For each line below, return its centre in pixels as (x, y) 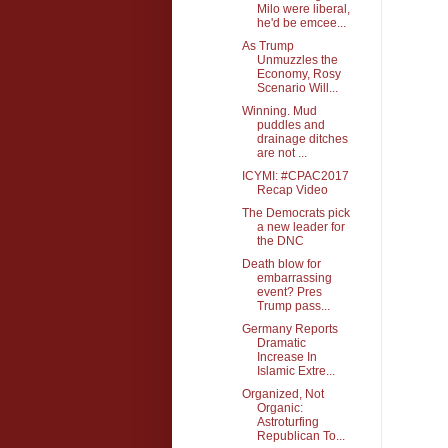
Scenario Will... (297, 87)
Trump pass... (293, 305)
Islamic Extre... (295, 370)
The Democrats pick (295, 212)
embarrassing (294, 277)
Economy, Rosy (298, 73)
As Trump (267, 45)
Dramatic (281, 342)
